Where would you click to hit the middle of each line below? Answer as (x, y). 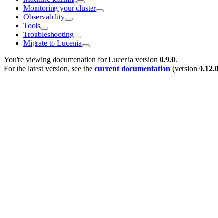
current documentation (132, 68)
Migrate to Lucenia (53, 43)
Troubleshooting (48, 34)
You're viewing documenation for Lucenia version (82, 59)
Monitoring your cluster (60, 8)
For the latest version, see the (49, 68)
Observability (44, 17)
